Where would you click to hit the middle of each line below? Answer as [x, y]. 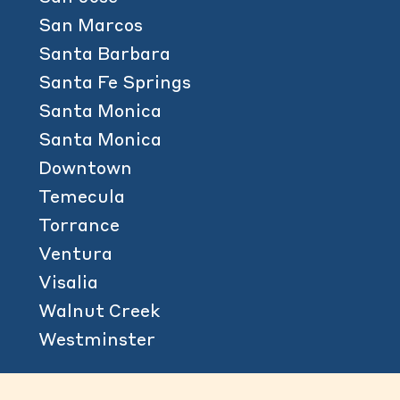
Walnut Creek [100, 312]
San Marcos [91, 27]
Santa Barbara [105, 55]
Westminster [97, 341]
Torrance [79, 227]
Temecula [82, 198]
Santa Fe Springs [115, 84]
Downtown [86, 170]
